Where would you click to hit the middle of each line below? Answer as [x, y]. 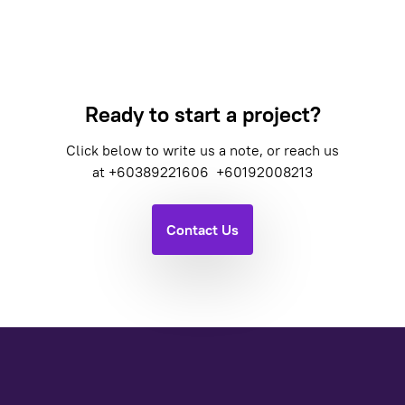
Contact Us [202, 230]
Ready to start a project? [202, 114]
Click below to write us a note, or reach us [202, 150]
